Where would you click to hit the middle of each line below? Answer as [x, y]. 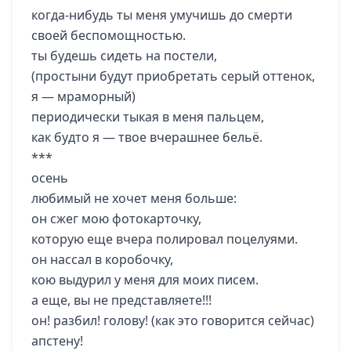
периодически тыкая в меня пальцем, [148, 117]
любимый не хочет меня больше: [134, 198]
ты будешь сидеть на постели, [124, 56]
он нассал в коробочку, [102, 259]
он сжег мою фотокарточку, [116, 219]
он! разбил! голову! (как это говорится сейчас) [173, 320]
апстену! [57, 341]
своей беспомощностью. [109, 35]
